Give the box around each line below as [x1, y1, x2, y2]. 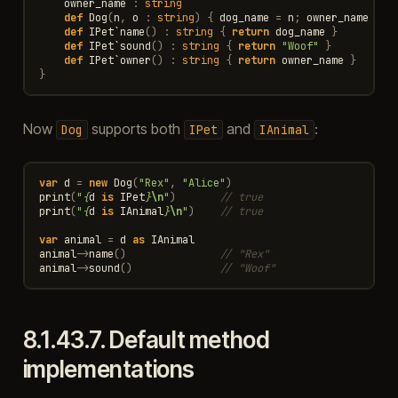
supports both [87, 119, 184, 138]
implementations [22, 354, 195, 383]
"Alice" [181, 175, 226, 190]
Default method [108, 325, 270, 354]
